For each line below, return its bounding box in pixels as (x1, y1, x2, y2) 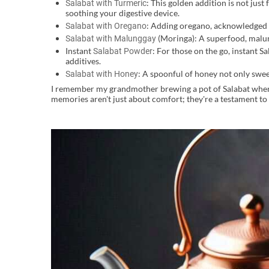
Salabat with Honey (65, 69, 138, 79)
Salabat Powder (92, 46, 153, 56)
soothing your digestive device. (65, 8, 180, 19)
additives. (65, 56, 101, 67)
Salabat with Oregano (65, 21, 147, 31)
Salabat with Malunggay (65, 34, 156, 44)
